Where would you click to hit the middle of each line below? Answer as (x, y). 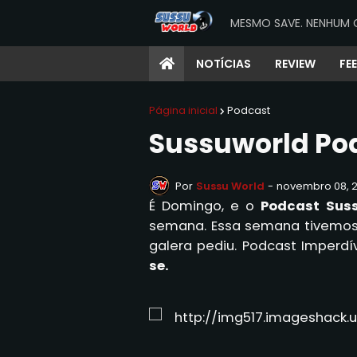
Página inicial (183, 110)
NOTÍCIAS (224, 64)
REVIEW (295, 64)
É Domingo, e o (205, 206)
